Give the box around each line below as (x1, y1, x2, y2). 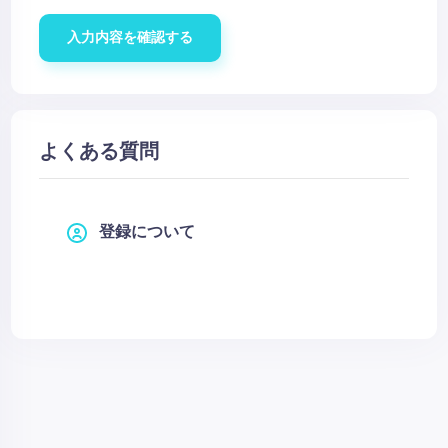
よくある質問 (39, 139, 160, 165)
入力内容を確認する (39, 29, 222, 47)
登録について (99, 222, 196, 243)
